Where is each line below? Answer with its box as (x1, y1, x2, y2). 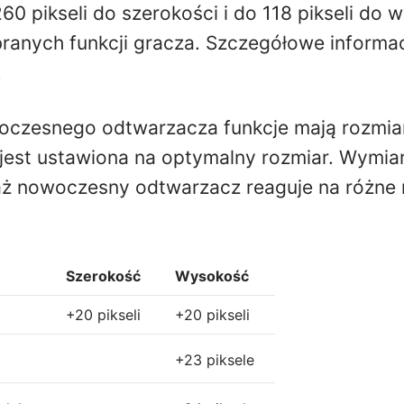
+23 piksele (175, 351, 255, 370)
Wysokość (175, 267, 250, 286)
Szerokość (66, 267, 142, 286)
